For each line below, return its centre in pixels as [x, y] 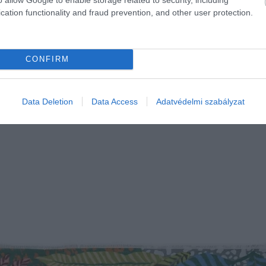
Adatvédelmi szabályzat [200, 101]
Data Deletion [47, 101]
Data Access [114, 101]
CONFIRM [47, 59]
